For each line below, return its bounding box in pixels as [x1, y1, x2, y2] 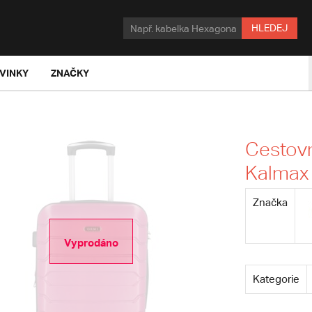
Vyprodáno [63, 236, 118, 249]
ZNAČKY [51, 67, 89, 79]
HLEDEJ [251, 22, 288, 33]
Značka [252, 196, 288, 208]
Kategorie [252, 273, 299, 285]
